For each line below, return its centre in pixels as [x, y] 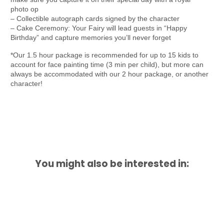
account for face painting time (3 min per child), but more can [107, 64]
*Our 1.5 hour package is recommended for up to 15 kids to [105, 55]
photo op [25, 9]
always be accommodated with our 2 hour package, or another [110, 74]
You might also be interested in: [112, 163]
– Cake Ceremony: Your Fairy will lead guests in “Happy [99, 28]
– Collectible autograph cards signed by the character [95, 18]
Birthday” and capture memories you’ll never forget [91, 37]
